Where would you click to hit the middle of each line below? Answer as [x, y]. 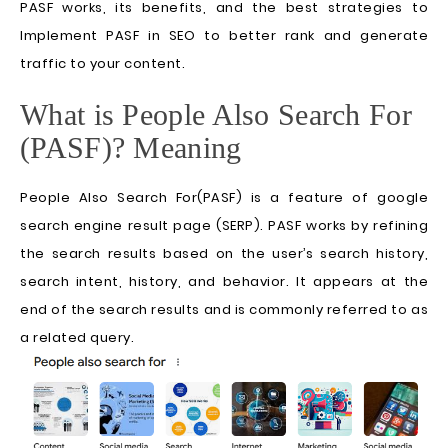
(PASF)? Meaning [131, 147]
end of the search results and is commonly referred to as [224, 309]
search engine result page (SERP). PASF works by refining [224, 225]
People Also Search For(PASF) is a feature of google [224, 197]
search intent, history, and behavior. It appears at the [224, 281]
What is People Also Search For [216, 114]
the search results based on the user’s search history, [224, 253]
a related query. [77, 337]
